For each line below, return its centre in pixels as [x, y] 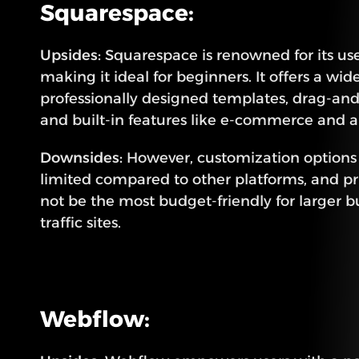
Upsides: [71, 55]
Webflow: [95, 319]
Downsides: [81, 158]
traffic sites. [81, 223]
